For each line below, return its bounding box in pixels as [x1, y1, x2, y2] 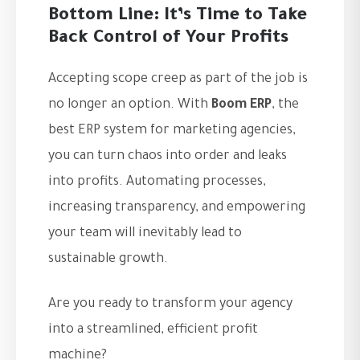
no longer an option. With [48, 98, 211, 113]
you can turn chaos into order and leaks [48, 149, 287, 165]
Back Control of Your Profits [48, 30, 288, 50]
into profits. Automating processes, [48, 175, 266, 190]
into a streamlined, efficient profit [48, 323, 258, 338]
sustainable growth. [48, 252, 168, 268]
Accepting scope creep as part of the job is [48, 72, 308, 88]
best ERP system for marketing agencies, [48, 124, 296, 139]
